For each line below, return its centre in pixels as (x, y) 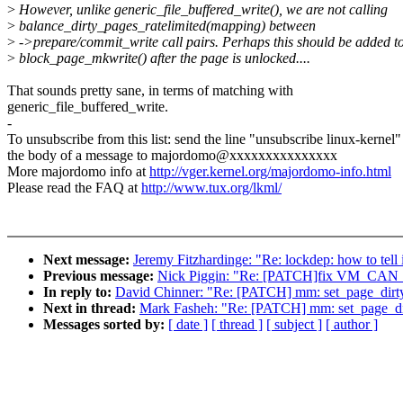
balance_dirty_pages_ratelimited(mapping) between (166, 26)
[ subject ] (294, 325)
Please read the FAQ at (74, 188)
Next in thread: (91, 309)
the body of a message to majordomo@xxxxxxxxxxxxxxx (172, 156)
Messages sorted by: (106, 325)
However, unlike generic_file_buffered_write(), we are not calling (201, 10)
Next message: (88, 260)
